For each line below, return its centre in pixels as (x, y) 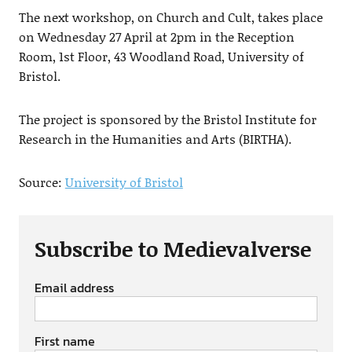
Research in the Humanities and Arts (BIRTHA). (155, 139)
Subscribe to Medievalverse (172, 249)
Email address (74, 288)
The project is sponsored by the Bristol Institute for (167, 119)
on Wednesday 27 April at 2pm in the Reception (156, 37)
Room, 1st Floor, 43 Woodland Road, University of (161, 57)
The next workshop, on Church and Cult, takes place (170, 17)
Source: (42, 182)
